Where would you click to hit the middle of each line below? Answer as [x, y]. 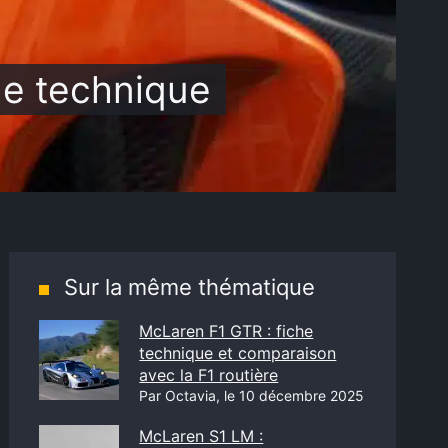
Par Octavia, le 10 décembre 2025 [252, 395]
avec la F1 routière [209, 375]
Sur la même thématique [190, 287]
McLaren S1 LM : [201, 436]
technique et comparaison [238, 353]
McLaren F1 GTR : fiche [226, 331]
